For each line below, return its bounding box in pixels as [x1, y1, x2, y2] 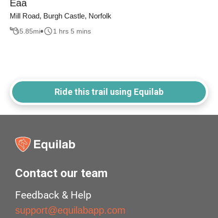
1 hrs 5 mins [53, 27, 91, 35]
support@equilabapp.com [15, 205, 126, 216]
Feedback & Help [15, 189, 92, 201]
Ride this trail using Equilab [54, 87, 163, 97]
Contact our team [15, 166, 108, 181]
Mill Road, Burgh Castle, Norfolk [10, 12, 111, 20]
